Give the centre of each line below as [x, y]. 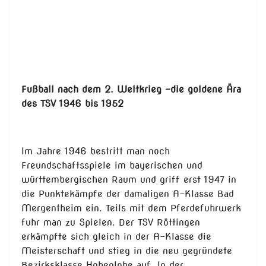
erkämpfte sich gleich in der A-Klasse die [116, 237]
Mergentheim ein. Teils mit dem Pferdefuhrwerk [131, 208]
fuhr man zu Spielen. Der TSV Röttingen [111, 223]
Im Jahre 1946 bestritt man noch [96, 151]
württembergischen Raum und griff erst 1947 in [129, 180]
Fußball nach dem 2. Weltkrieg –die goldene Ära [131, 90]
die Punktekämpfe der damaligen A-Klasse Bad [128, 194]
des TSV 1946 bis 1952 [72, 104]
